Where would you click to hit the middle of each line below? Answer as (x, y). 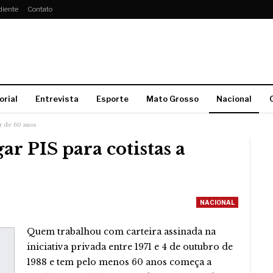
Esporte (112, 99)
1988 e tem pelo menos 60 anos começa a (119, 262)
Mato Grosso (172, 99)
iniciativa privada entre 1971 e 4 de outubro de (130, 247)
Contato (40, 9)
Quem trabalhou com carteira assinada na (121, 232)
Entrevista (57, 99)
